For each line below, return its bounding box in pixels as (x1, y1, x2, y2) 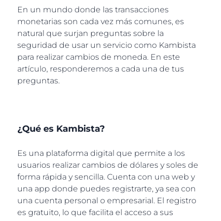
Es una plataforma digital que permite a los (17, 148, 185, 158)
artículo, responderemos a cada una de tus (17, 64, 184, 74)
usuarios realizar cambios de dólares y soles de (17, 160, 198, 170)
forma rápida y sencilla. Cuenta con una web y (17, 172, 195, 182)
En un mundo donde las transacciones (17, 4, 169, 14)
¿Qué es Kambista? (17, 123, 105, 135)
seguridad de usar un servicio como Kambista (17, 40, 196, 50)
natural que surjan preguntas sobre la (17, 28, 164, 38)
